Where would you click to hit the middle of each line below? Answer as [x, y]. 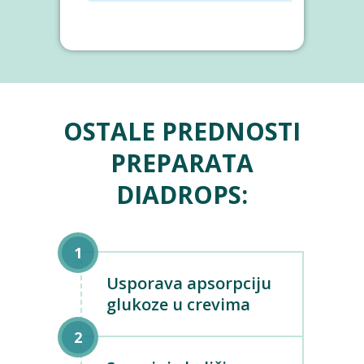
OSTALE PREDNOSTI [182, 131]
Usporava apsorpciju [189, 283]
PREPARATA [182, 163]
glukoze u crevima [178, 304]
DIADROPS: [182, 195]
